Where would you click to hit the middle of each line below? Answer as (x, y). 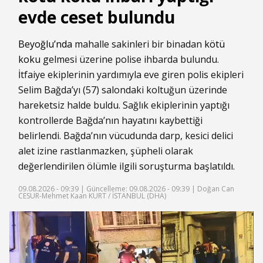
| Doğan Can (212, 189)
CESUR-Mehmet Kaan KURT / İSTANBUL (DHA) (92, 196)
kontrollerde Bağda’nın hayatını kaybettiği (110, 120)
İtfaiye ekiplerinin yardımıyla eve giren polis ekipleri (131, 75)
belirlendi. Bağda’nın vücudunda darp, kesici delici (126, 136)
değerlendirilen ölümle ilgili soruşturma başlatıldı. (127, 166)
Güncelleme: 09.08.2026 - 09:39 (138, 189)
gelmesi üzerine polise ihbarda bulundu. (130, 59)
